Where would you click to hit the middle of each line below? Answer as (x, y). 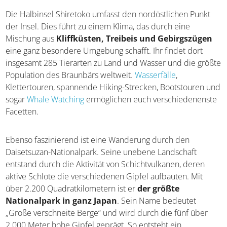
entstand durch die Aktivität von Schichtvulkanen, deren (105, 164)
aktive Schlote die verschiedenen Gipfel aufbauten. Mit (104, 177)
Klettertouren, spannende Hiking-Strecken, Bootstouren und (113, 87)
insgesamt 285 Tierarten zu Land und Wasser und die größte (113, 63)
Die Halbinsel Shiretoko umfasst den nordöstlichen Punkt (108, 14)
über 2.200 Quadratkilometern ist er (72, 189)
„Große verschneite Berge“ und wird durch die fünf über (107, 213)
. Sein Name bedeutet (157, 201)
